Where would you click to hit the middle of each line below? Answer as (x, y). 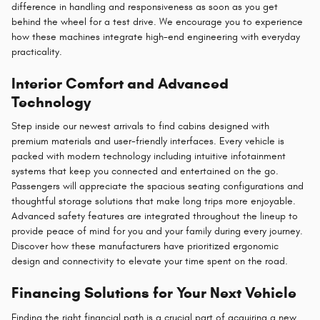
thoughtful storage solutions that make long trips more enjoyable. (154, 201)
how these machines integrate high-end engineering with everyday (156, 36)
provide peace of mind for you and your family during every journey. (157, 231)
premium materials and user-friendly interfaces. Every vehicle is (148, 141)
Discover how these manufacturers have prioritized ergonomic (145, 246)
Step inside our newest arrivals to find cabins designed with (140, 126)
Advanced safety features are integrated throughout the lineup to (155, 216)
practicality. (37, 51)
